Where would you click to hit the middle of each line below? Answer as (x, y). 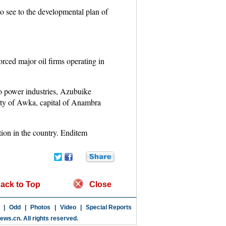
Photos (40, 207)
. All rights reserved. (49, 218)
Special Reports (108, 207)
